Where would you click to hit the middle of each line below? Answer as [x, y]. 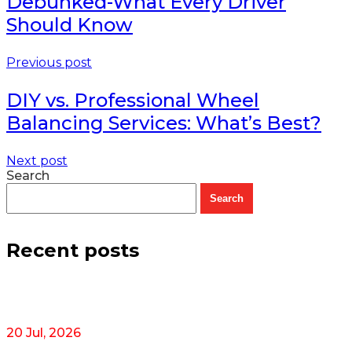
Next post [37, 161]
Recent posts [73, 250]
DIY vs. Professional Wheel [133, 100]
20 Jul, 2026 [44, 332]
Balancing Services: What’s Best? [164, 123]
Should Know [70, 25]
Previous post [49, 62]
